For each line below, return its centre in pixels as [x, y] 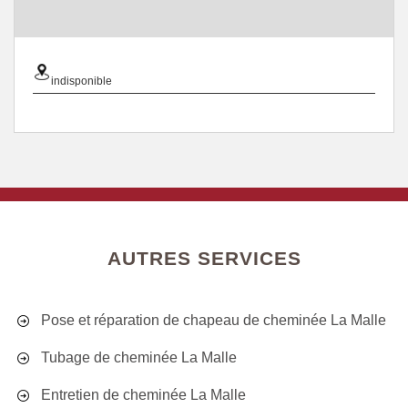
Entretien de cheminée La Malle [143, 395]
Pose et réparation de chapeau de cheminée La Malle [214, 320]
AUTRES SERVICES [204, 258]
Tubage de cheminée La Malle [139, 357]
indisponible [82, 81]
